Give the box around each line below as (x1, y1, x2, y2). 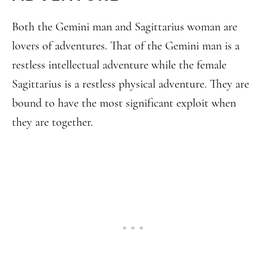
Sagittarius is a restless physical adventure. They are (12, 77, 249, 91)
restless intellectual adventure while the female (12, 58, 226, 72)
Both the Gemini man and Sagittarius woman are (12, 20, 237, 34)
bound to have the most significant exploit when (12, 96, 236, 110)
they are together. (12, 115, 93, 129)
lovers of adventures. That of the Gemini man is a (12, 39, 240, 53)
